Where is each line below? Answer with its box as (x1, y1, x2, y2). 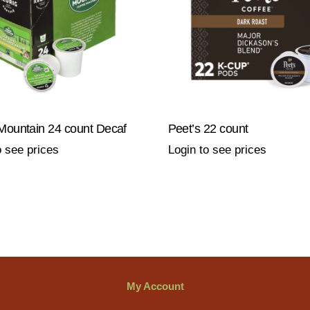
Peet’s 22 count (167, 122, 248, 136)
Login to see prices (167, 143, 266, 157)
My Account (126, 280, 184, 293)
